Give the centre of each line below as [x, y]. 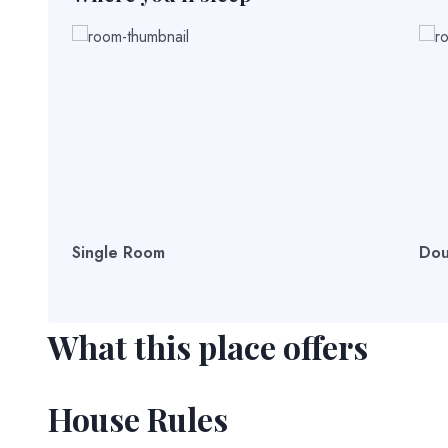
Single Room [118, 252]
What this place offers [208, 346]
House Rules [138, 418]
